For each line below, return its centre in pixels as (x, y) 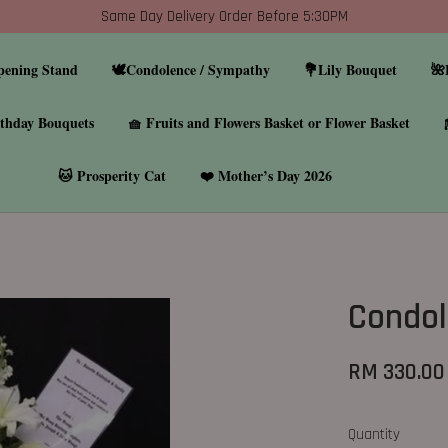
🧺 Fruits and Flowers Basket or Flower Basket (268, 122)
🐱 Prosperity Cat (112, 175)
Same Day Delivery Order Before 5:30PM (224, 16)
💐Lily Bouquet (351, 69)
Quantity (374, 434)
